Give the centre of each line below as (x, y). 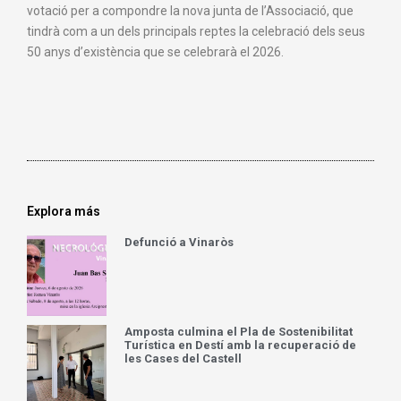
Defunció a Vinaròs (179, 243)
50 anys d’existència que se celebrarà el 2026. (155, 52)
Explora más (64, 212)
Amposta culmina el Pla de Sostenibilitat (239, 331)
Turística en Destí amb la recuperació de (241, 345)
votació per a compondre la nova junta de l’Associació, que (190, 11)
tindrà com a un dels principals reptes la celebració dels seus (196, 32)
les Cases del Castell (183, 358)
